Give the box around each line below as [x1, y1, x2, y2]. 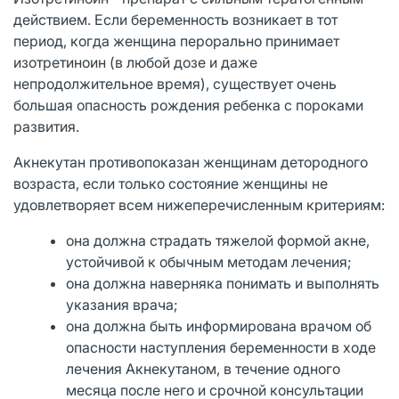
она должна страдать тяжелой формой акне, [66, 231, 370, 249]
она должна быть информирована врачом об [66, 316, 372, 335]
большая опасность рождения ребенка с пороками [13, 95, 363, 114]
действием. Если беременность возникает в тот [13, 10, 338, 28]
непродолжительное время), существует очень [13, 74, 337, 93]
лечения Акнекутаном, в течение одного [66, 359, 341, 378]
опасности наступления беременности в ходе [66, 338, 377, 356]
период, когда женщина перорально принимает [13, 31, 339, 50]
